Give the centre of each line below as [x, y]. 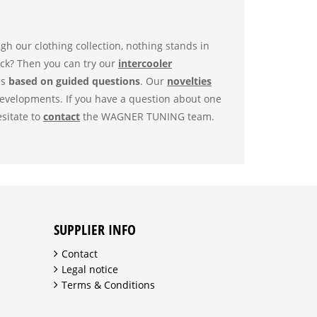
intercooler [145, 63]
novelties [189, 81]
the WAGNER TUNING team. [147, 116]
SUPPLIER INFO [95, 230]
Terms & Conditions [108, 285]
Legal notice [90, 269]
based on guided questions [74, 81]
